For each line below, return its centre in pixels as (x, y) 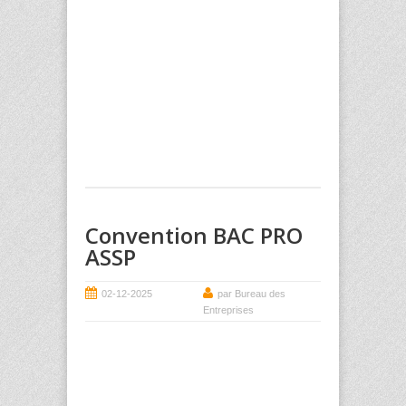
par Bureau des (251, 294)
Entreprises (228, 310)
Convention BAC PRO (194, 236)
